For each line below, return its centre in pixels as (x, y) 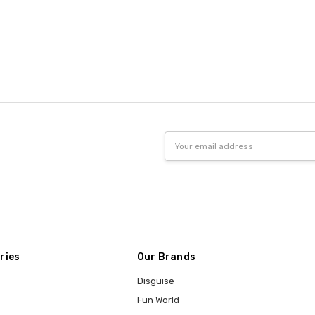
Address (183, 153)
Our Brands (166, 257)
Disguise (155, 281)
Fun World (158, 300)
